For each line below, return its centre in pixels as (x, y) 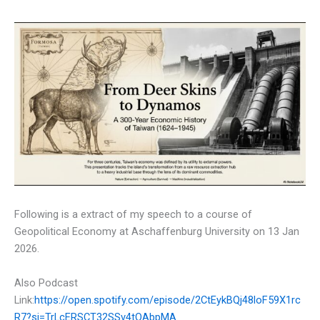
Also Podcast (46, 282)
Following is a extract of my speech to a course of (133, 215)
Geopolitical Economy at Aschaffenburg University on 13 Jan (157, 232)
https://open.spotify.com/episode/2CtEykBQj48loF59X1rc (167, 300)
